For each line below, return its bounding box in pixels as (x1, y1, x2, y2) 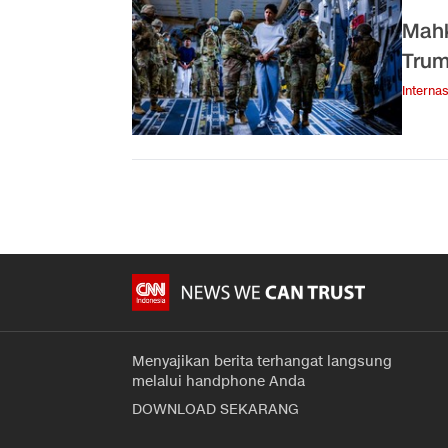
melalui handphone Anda (132, 371, 305, 391)
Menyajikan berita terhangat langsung (132, 351, 392, 371)
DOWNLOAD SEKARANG (132, 399, 299, 419)
